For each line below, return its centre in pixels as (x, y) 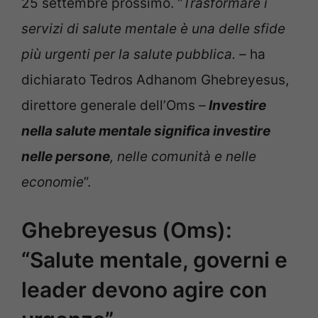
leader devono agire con (144, 290)
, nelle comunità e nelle (183, 156)
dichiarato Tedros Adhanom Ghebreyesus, (155, 79)
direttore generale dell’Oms (108, 105)
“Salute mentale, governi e (154, 260)
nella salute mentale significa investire (146, 131)
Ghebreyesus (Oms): (127, 230)
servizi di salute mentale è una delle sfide (153, 28)
